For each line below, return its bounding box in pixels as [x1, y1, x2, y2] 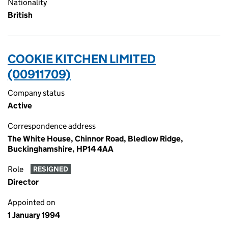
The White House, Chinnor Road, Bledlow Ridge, [8, 134, 183, 144]
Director [8, 177, 39, 187]
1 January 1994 [8, 210, 60, 220]
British [8, 10, 33, 20]
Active [8, 101, 32, 110]
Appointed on [8, 197, 55, 207]
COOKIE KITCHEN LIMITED [8, 51, 156, 66]
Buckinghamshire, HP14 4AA [8, 144, 113, 154]
